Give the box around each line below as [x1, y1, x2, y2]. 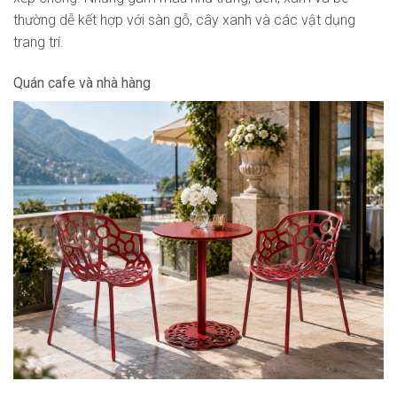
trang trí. [13, 34, 64, 51]
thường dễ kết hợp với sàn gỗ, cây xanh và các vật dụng [13, 12, 355, 29]
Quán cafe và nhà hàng [13, 74, 151, 92]
